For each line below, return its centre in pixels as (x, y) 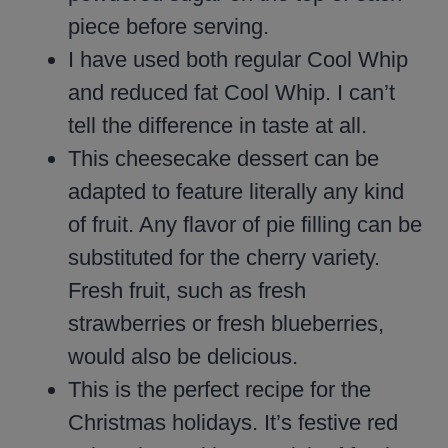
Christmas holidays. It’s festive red (233, 423)
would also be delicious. (183, 357)
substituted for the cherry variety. (224, 258)
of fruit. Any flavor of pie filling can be (245, 225)
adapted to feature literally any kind (236, 192)
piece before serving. (168, 27)
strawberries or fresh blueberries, (226, 324)
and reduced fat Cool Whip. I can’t (231, 93)
